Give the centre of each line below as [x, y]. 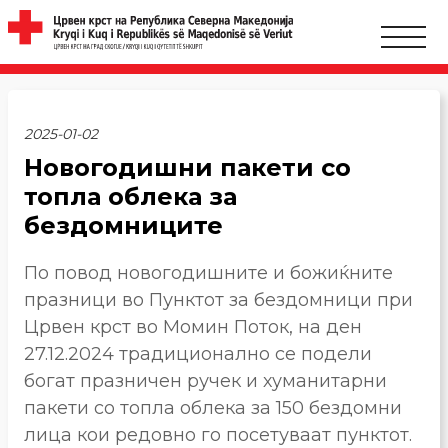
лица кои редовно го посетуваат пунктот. [218, 434]
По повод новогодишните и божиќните [208, 272]
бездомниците [123, 225]
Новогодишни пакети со [187, 167]
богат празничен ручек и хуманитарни [205, 380]
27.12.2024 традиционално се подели [198, 353]
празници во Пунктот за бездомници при [218, 299]
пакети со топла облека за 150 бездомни [213, 407]
